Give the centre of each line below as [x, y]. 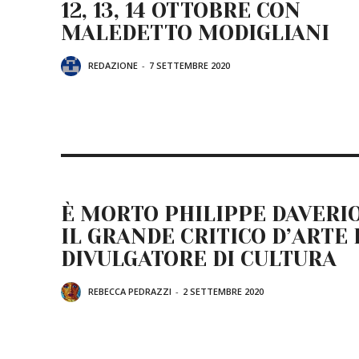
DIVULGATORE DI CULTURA [199, 258]
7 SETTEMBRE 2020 [190, 66]
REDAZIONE [113, 66]
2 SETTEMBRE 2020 [223, 292]
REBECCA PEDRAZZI [130, 292]
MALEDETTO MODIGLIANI [195, 32]
